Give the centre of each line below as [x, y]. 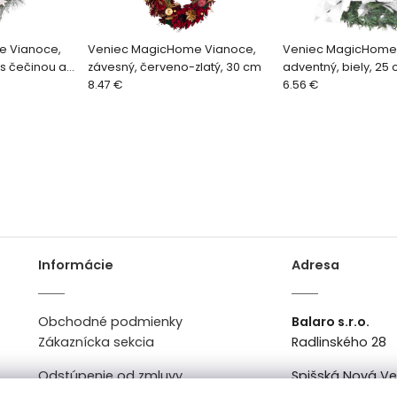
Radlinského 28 [339, 343]
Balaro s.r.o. [331, 322]
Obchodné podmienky [110, 322]
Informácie [75, 265]
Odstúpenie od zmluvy [110, 375]
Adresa [316, 265]
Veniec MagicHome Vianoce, [171, 50]
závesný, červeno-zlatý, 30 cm [174, 67]
